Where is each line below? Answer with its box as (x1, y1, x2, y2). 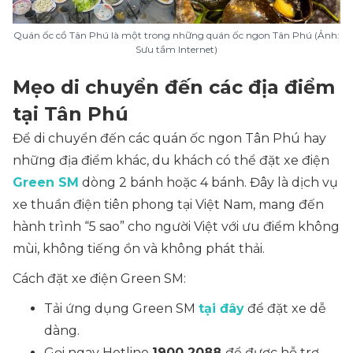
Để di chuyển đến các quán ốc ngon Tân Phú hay (13, 131, 326, 146)
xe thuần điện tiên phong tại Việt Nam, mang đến (13, 197, 324, 212)
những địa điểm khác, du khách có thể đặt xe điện (13, 153, 329, 168)
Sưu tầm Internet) (136, 43, 217, 55)
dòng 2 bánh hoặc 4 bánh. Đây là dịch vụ (79, 175, 338, 190)
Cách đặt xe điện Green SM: (13, 271, 186, 286)
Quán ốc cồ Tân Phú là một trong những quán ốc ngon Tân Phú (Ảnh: (13, 29, 340, 41)
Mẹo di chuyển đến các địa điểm (13, 76, 335, 98)
